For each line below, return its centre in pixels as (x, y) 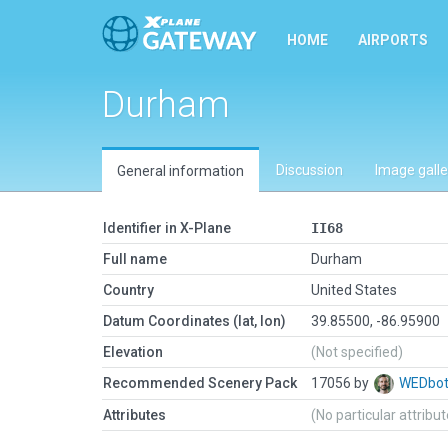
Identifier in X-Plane (167, 228)
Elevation (133, 352)
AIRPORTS (393, 40)
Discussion (309, 170)
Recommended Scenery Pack (200, 383)
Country (128, 290)
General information (180, 171)
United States (354, 290)
